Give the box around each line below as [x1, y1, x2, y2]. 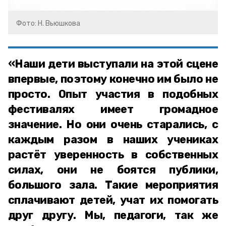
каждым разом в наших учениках [8, 133, 218, 146]
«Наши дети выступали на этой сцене [8, 57, 218, 71]
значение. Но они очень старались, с [8, 118, 218, 131]
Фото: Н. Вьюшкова [16, 19, 80, 28]
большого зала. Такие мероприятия [8, 178, 218, 192]
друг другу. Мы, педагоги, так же [8, 208, 218, 222]
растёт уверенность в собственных [8, 148, 218, 161]
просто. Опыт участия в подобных [8, 87, 218, 101]
